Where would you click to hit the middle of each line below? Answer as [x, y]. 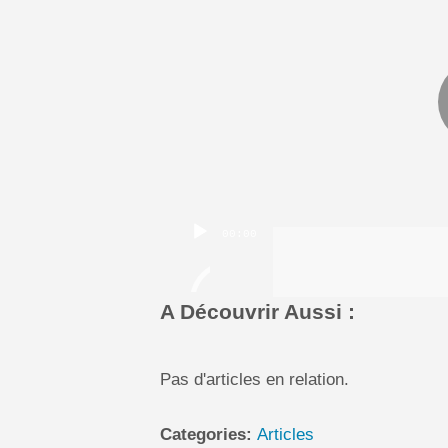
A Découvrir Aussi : [257, 312]
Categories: [208, 434]
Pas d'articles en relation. [254, 379]
